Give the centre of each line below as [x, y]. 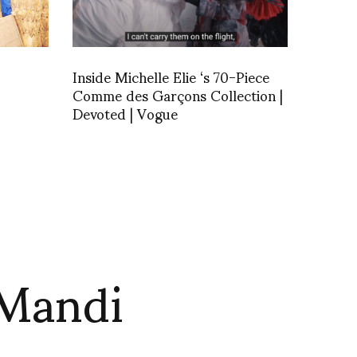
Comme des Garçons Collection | [178, 94]
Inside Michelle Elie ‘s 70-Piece [171, 76]
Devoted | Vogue [125, 112]
